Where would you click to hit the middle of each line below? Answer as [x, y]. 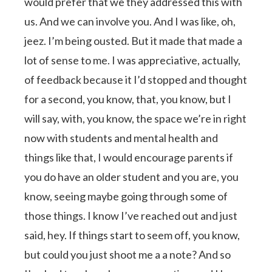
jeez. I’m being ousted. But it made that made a [134, 40]
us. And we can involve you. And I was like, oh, [130, 21]
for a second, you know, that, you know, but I [128, 99]
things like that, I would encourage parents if [129, 157]
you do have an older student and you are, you [132, 176]
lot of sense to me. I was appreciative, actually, [133, 60]
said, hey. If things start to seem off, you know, [132, 235]
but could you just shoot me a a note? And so [128, 254]
